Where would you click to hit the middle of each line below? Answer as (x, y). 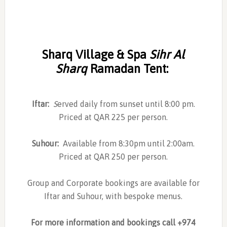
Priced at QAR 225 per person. (113, 117)
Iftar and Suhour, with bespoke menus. (113, 196)
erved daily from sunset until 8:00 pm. (126, 104)
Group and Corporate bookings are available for (113, 183)
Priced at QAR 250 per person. (113, 156)
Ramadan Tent (126, 68)
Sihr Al (167, 54)
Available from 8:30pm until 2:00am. (129, 143)
